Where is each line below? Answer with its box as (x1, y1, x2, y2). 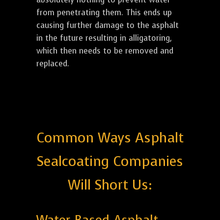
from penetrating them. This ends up (36, 7, 172, 18)
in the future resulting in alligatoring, (36, 32, 172, 43)
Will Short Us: (68, 175, 152, 194)
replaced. (36, 58, 69, 69)
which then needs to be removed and (36, 45, 173, 56)
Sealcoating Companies (37, 152, 183, 170)
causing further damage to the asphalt (36, 20, 179, 30)
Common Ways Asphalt (36, 128, 184, 147)
